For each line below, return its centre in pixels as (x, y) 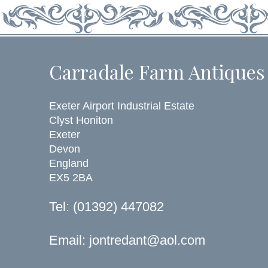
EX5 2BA (71, 178)
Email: (69, 240)
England (69, 164)
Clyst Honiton (81, 121)
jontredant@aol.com (147, 240)
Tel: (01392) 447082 (106, 206)
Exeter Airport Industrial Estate (122, 106)
